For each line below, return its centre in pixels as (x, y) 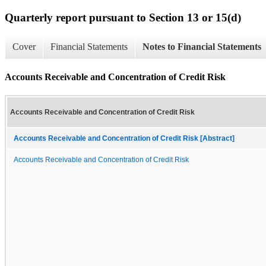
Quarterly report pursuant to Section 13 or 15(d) (123, 17)
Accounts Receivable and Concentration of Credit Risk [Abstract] (124, 138)
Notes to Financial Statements (202, 47)
